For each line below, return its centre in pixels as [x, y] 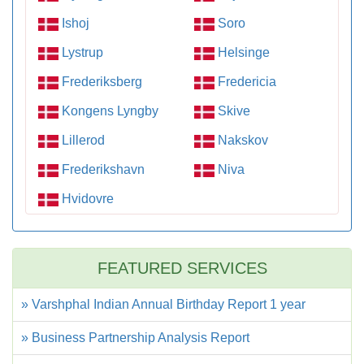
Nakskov [241, 141]
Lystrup [81, 53]
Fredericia [245, 82]
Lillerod [82, 141]
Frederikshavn [102, 170]
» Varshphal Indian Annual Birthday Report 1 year [163, 305]
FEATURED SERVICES [182, 269]
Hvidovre [86, 199]
